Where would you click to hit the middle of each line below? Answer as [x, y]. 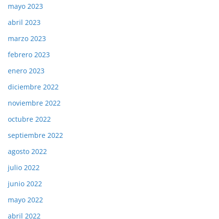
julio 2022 [24, 168]
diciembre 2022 [33, 87]
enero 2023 [26, 71]
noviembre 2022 [34, 103]
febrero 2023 [29, 55]
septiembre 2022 [35, 135]
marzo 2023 [27, 39]
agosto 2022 [27, 152]
